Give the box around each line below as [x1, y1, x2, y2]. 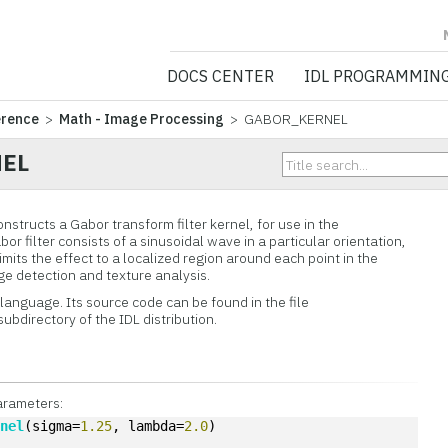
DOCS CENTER [166, 66, 274, 86]
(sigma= [24, 418, 81, 434]
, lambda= [112, 418, 185, 434]
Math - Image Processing [59, 110, 225, 128]
